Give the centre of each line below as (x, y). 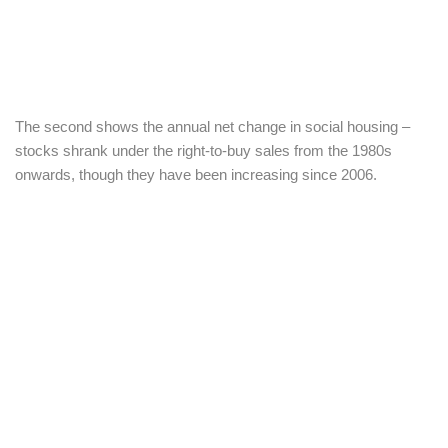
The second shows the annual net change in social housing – (212, 127)
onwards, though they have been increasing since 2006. (196, 175)
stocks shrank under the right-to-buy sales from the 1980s (203, 151)
